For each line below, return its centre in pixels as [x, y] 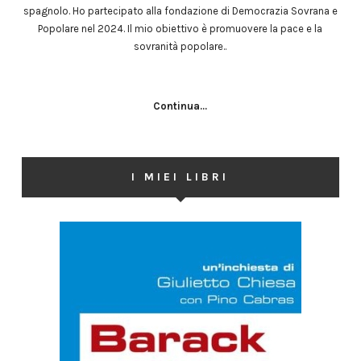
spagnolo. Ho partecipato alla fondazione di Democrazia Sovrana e [180, 11]
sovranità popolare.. [180, 47]
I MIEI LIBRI [180, 177]
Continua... [180, 106]
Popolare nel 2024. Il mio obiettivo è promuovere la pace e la [180, 29]
